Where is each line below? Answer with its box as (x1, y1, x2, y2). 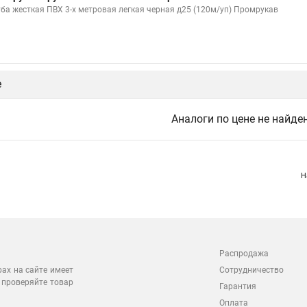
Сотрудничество (219, 265, 284, 275)
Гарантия (219, 282, 256, 291)
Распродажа (219, 249, 269, 258)
